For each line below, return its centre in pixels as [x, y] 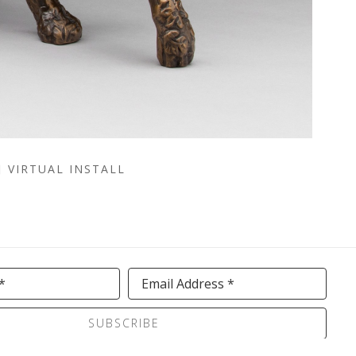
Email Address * [188, 283]
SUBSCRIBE [124, 323]
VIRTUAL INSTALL [64, 168]
